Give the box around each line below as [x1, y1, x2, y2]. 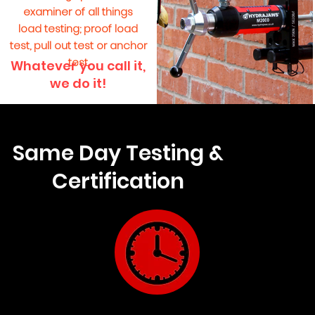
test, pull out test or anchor [9, 38, 147, 53]
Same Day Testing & [12, 139, 224, 168]
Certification [51, 167, 184, 196]
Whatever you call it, [11, 57, 146, 75]
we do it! [50, 75, 107, 92]
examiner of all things [23, 4, 134, 19]
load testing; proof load [18, 21, 139, 36]
